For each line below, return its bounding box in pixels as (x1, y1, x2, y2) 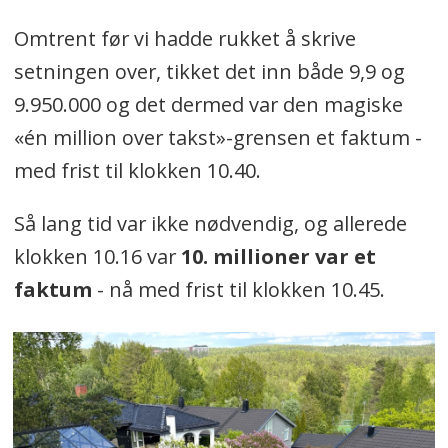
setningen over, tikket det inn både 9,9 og (13, 58, 405, 85)
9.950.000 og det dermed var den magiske (13, 91, 403, 118)
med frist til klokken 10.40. (13, 157, 261, 184)
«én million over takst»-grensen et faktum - (13, 124, 422, 151)
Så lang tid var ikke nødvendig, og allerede (13, 209, 407, 237)
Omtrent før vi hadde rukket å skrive (13, 25, 356, 52)
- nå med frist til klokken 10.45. (91, 275, 385, 303)
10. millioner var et (180, 242, 376, 270)
